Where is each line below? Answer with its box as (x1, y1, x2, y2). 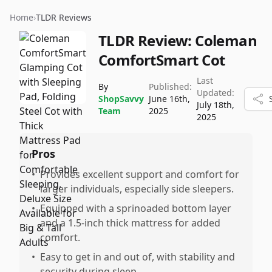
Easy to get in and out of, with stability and (40, 250, 235, 263)
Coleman (195, 30, 257, 50)
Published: (149, 81, 192, 92)
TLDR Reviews (36, 12, 92, 23)
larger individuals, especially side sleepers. (40, 182, 234, 195)
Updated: (197, 87, 234, 98)
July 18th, (197, 99, 234, 110)
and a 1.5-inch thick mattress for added (40, 216, 220, 229)
